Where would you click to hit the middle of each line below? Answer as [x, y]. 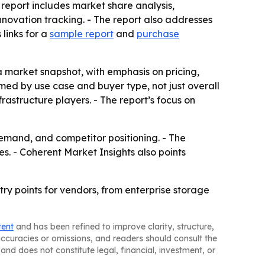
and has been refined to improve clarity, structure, [114, 227]
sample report [82, 34]
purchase [158, 34]
